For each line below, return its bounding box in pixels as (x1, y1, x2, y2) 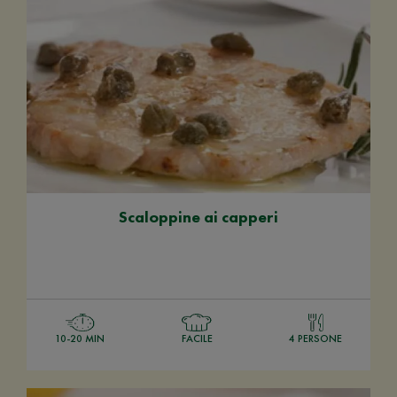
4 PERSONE (289, 331, 342, 346)
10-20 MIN (55, 331, 105, 346)
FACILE (181, 331, 213, 346)
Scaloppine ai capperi (119, 206, 278, 227)
